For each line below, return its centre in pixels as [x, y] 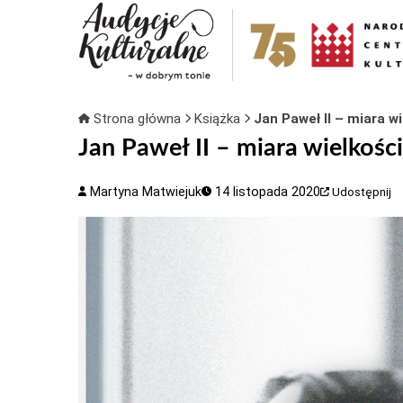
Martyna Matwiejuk [144, 192]
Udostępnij [362, 192]
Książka [219, 119]
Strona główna [137, 119]
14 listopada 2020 [266, 192]
